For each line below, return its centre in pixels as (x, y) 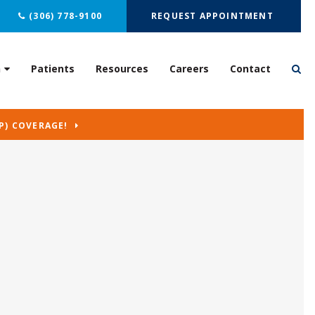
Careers (189, 69)
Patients (52, 69)
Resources (122, 69)
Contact (250, 69)
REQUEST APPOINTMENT (214, 16)
